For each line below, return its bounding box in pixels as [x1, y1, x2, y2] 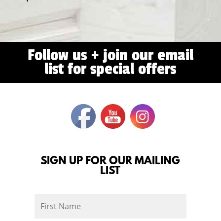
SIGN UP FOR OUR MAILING [40, 155, 181, 168]
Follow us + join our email [27, 45, 193, 66]
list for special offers [44, 59, 177, 79]
